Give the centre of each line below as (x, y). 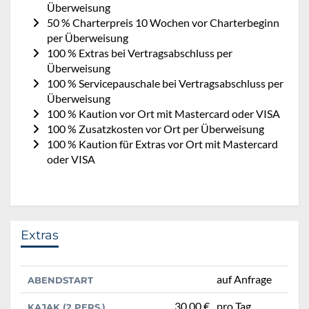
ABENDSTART (60, 280)
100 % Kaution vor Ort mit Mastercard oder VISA (163, 114)
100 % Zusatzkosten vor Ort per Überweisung (156, 129)
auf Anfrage (244, 279)
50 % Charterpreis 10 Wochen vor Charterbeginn (163, 23)
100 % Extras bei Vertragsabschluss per (140, 53)
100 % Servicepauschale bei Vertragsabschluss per (165, 83)
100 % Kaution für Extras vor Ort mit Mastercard (162, 144)
